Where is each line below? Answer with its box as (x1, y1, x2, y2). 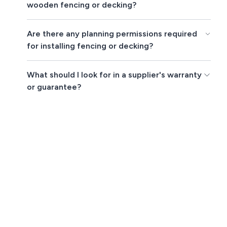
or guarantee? (27, 82, 82, 92)
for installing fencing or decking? (27, 41, 154, 51)
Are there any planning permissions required (27, 29, 198, 39)
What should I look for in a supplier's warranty (27, 70, 202, 80)
